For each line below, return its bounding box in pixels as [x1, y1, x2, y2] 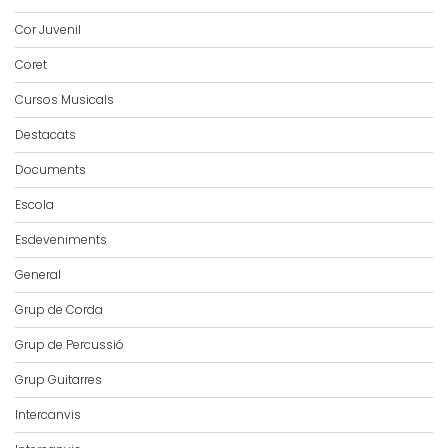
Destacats [15, 126, 76, 144]
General [15, 266, 61, 284]
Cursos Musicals [15, 91, 114, 109]
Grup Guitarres [15, 371, 102, 389]
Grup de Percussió [15, 336, 124, 354]
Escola [15, 196, 54, 214]
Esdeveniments [15, 231, 107, 249]
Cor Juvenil [15, 21, 81, 39]
